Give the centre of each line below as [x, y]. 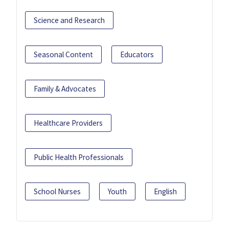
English [165, 191]
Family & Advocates [65, 88]
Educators [137, 54]
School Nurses [57, 191]
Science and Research [69, 20]
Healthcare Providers [68, 123]
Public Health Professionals [79, 157]
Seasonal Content [63, 54]
